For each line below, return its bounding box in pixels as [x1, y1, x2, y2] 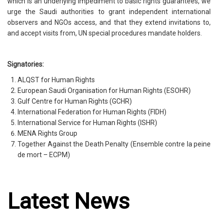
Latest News [7, 188, 129, 215]
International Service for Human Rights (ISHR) [18, 119, 157, 127]
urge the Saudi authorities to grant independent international [7, 8, 211, 16]
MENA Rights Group [18, 129, 77, 138]
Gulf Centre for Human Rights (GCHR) [18, 97, 132, 106]
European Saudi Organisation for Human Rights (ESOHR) [18, 87, 191, 95]
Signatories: [7, 60, 45, 69]
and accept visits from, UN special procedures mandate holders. [7, 29, 202, 37]
